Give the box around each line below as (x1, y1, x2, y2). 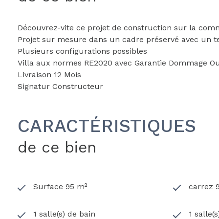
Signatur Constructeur (18, 81, 103, 91)
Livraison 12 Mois (18, 69, 81, 79)
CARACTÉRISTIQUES (18, 115, 196, 136)
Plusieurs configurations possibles (18, 46, 150, 56)
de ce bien (18, 138, 96, 156)
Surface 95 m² (33, 181, 88, 191)
